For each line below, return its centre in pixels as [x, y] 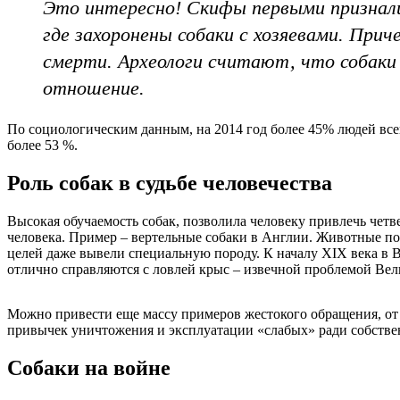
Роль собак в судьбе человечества [170, 183]
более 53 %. [42, 145]
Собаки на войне [89, 367]
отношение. [94, 87]
